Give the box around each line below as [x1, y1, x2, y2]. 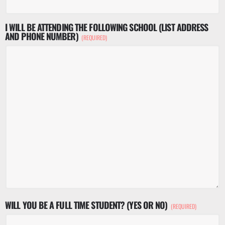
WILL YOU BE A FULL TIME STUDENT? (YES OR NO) [5, 198, 168, 212]
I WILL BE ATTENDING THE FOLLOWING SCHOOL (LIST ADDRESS [5, 21, 208, 34]
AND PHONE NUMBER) [5, 30, 78, 43]
